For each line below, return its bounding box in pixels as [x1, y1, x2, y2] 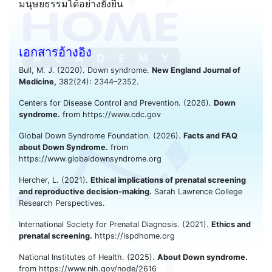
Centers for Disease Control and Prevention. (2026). [19, 98, 214, 107]
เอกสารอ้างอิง [19, 44, 92, 59]
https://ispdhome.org [92, 231, 175, 240]
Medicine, [19, 76, 56, 86]
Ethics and [211, 219, 251, 229]
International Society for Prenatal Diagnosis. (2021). [19, 219, 211, 229]
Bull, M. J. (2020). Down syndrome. [19, 65, 152, 75]
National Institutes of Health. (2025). [19, 252, 157, 262]
